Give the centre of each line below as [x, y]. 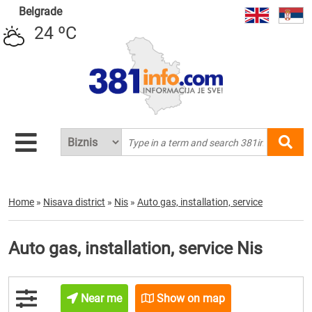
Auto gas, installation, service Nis [135, 248]
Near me [100, 298]
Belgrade [40, 11]
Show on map [190, 298]
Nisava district [74, 202]
